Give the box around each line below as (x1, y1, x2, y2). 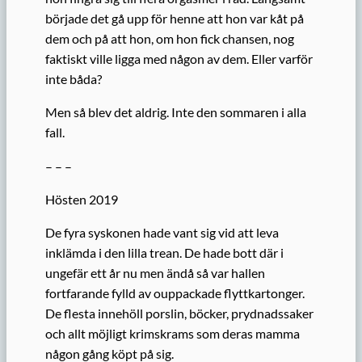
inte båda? (45, 71, 102, 87)
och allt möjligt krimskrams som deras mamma (45, 325, 300, 341)
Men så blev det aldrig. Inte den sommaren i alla (45, 104, 306, 120)
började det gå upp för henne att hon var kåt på (45, 11, 304, 27)
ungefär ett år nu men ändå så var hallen (45, 264, 265, 280)
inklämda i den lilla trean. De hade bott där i (45, 244, 284, 260)
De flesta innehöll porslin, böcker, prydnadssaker (45, 305, 314, 321)
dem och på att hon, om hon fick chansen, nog (45, 31, 294, 47)
